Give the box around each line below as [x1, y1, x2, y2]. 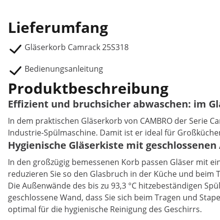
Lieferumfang [8, 17, 108, 37]
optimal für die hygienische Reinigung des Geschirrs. [8, 204, 202, 215]
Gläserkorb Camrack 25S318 [25, 42, 129, 53]
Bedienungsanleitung [25, 63, 103, 74]
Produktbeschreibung [8, 78, 168, 98]
